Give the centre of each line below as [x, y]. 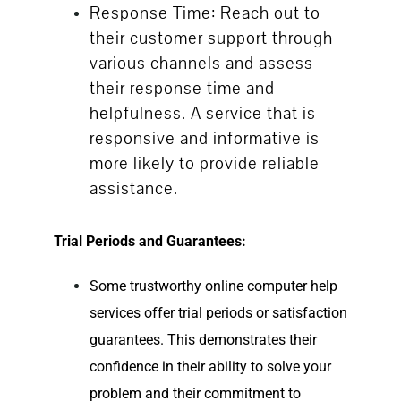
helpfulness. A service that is [202, 114]
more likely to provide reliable [204, 164]
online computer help [271, 286]
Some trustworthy [147, 286]
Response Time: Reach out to [205, 14]
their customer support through [211, 39]
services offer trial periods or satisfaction [218, 313]
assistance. [133, 189]
